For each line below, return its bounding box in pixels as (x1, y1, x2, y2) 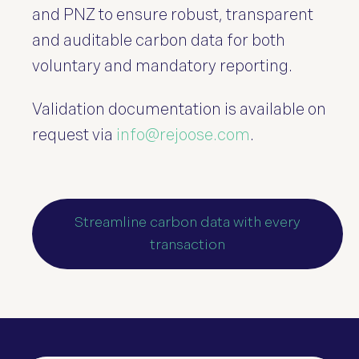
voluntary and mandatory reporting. (32, 56, 296, 76)
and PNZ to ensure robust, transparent (32, 5, 313, 25)
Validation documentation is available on (32, 100, 326, 120)
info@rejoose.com (116, 126, 250, 146)
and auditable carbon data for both (32, 30, 285, 50)
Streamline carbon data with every (75, 213, 301, 231)
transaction (150, 236, 225, 253)
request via (32, 126, 116, 146)
